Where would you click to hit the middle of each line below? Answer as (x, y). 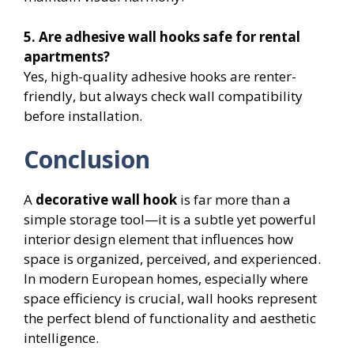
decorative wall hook (106, 200)
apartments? (67, 56)
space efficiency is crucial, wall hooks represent (170, 299)
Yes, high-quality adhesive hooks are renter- (160, 76)
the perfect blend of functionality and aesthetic (170, 318)
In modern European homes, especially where (166, 279)
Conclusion (87, 160)
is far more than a (234, 200)
